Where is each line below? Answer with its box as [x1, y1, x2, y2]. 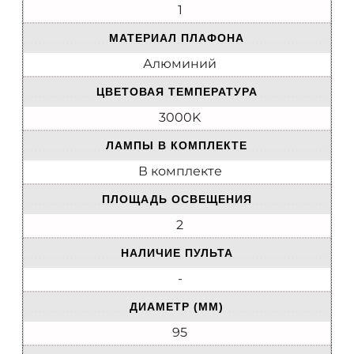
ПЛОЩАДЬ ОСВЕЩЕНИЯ [101, 193, 252, 206]
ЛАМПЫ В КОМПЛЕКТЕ [106, 139, 247, 153]
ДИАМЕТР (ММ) [130, 300, 224, 314]
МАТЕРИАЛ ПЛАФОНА [109, 32, 244, 45]
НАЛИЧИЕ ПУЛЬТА [120, 247, 233, 260]
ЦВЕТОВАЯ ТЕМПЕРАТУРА [96, 85, 258, 99]
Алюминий [143, 56, 217, 72]
